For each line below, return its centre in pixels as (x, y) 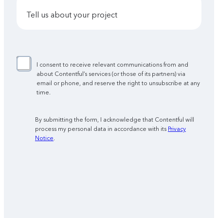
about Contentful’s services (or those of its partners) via (111, 74)
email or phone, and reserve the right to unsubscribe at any (118, 83)
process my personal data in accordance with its (101, 129)
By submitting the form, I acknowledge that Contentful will (114, 120)
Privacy (177, 129)
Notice (44, 138)
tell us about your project (74, 15)
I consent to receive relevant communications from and (113, 65)
